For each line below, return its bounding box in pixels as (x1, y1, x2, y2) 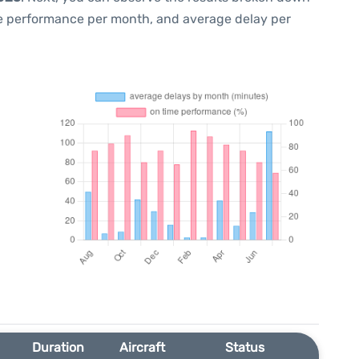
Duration (31, 340, 84, 355)
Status (225, 340, 265, 355)
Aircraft (119, 340, 165, 355)
